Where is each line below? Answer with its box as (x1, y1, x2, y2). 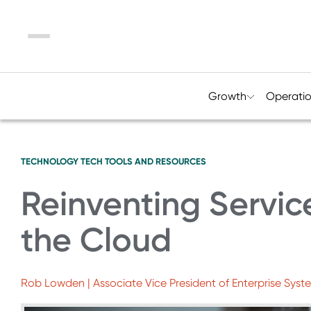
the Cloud (21, 220, 171, 260)
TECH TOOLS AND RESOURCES (81, 156, 206, 167)
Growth (208, 90, 246, 103)
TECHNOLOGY (21, 156, 78, 167)
